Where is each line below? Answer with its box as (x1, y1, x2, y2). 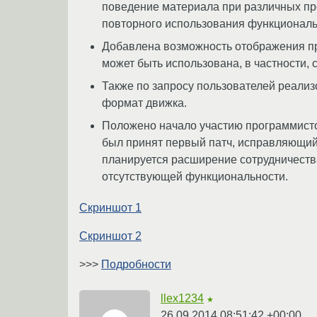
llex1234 (161, 292, 204, 304)
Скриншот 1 (79, 201, 142, 214)
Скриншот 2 (79, 229, 142, 242)
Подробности (101, 258, 171, 270)
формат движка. (102, 96, 187, 109)
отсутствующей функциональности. (102, 170, 288, 183)
